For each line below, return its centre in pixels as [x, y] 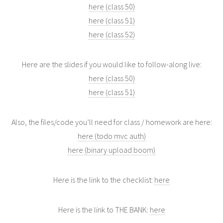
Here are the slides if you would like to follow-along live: [111, 64]
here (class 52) [111, 34]
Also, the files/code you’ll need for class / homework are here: [111, 122]
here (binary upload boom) [111, 150]
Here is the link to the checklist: [104, 179]
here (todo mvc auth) [111, 136]
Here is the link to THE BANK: [104, 209]
